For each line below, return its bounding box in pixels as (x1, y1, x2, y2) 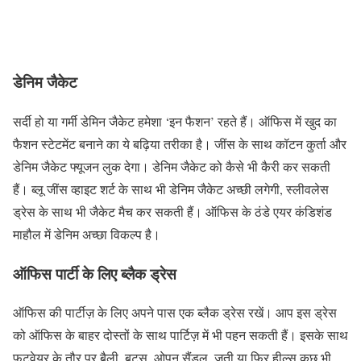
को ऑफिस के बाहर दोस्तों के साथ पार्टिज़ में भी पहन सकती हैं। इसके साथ (13, 326, 348, 344)
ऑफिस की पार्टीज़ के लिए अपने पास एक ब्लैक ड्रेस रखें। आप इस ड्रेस (13, 304, 337, 322)
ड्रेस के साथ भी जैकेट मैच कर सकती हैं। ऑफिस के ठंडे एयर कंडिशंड (13, 202, 332, 220)
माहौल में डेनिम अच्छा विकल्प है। (13, 225, 160, 243)
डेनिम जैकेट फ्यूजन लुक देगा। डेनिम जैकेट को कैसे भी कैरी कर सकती (13, 157, 330, 175)
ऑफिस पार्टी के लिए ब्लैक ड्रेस (13, 262, 176, 284)
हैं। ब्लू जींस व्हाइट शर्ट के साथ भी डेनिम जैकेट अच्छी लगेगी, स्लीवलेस (13, 180, 329, 197)
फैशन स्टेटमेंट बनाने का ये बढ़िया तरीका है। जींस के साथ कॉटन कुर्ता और (13, 135, 346, 152)
